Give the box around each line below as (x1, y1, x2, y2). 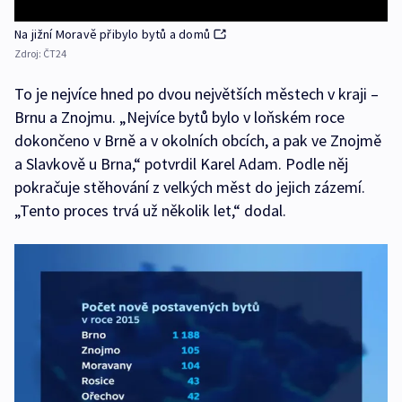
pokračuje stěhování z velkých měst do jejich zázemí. (14, 177, 365, 198)
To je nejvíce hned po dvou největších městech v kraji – (14, 83, 379, 105)
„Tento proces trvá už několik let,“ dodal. (14, 200, 286, 222)
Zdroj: (14, 47, 43, 61)
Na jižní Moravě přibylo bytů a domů (14, 26, 210, 43)
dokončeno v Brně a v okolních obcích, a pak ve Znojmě (14, 130, 381, 152)
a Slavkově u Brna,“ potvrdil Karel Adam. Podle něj (14, 153, 348, 175)
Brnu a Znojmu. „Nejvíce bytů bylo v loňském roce (14, 107, 345, 128)
